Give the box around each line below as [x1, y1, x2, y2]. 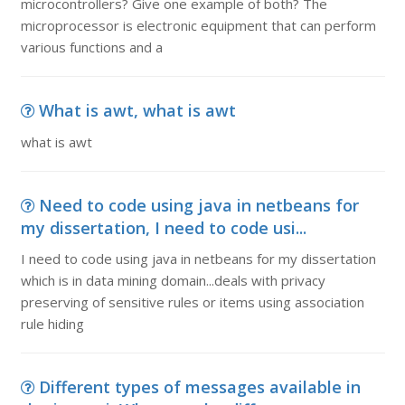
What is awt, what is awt [38, 99, 236, 121]
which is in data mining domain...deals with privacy [20, 271, 325, 289]
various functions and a [20, 38, 163, 56]
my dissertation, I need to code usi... [20, 217, 306, 239]
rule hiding [20, 315, 84, 333]
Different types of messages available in [38, 376, 361, 398]
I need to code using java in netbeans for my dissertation [20, 250, 376, 268]
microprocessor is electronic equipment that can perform [20, 16, 376, 34]
